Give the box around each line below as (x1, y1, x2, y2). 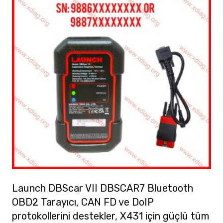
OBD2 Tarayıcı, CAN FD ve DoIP (12, 196, 154, 208)
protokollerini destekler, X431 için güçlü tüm (12, 210, 209, 222)
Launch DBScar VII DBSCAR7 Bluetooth (12, 182, 193, 194)
